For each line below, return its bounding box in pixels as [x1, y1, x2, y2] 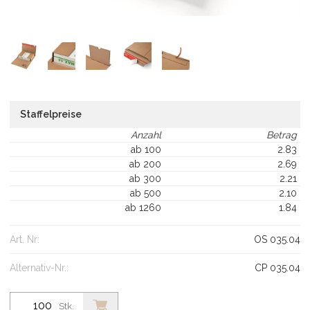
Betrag [266, 129, 297, 140]
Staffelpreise [20, 108, 82, 120]
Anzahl [131, 129, 161, 140]
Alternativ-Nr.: [10, 262, 69, 273]
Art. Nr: [10, 233, 39, 245]
